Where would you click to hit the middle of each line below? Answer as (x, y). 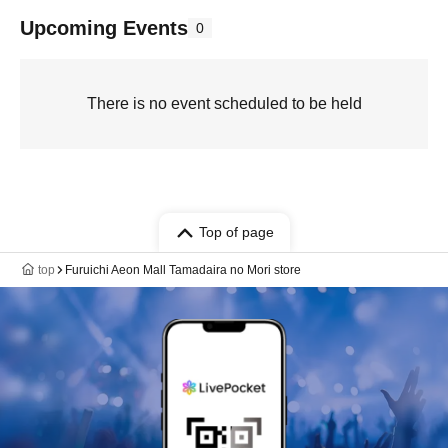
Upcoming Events (104, 28)
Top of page (236, 232)
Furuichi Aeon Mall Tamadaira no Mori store (183, 270)
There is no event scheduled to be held (224, 103)
